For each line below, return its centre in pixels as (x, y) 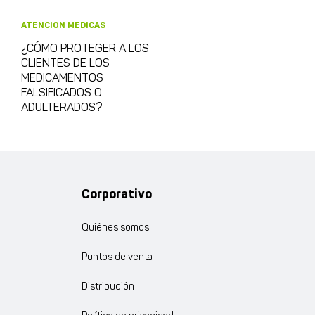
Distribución (108, 287)
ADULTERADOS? (62, 108)
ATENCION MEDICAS (63, 25)
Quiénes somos (115, 228)
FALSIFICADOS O (62, 93)
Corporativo (116, 194)
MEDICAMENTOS (62, 78)
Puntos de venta (117, 257)
